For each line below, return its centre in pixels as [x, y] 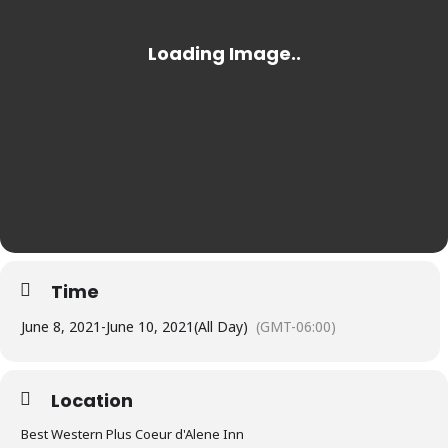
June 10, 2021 [150, 326]
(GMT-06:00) [296, 326]
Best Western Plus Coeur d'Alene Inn [132, 434]
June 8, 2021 [61, 326]
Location [92, 400]
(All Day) [221, 326]
